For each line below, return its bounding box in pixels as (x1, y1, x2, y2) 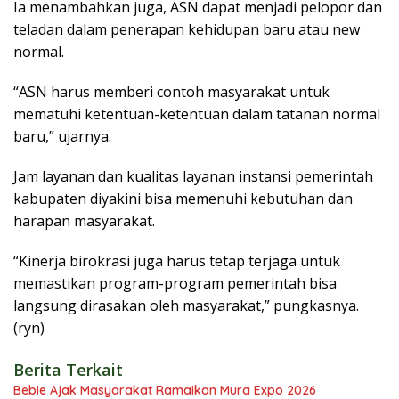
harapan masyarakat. (13, 211, 155, 232)
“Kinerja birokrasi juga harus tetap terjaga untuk (13, 251, 340, 272)
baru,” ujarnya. (13, 126, 111, 147)
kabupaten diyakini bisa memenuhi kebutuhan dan (13, 189, 353, 209)
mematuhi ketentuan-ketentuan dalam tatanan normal (13, 104, 380, 125)
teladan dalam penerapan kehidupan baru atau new (13, 20, 360, 40)
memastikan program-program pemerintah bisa (13, 273, 337, 294)
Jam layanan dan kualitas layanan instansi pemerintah (13, 167, 373, 187)
